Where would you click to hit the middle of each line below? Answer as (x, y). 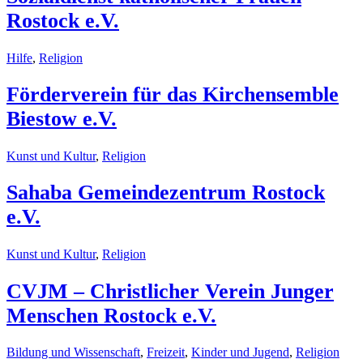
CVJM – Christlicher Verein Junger (170, 291)
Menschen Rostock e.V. (111, 315)
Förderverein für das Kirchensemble (173, 95)
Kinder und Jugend (240, 352)
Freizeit (166, 352)
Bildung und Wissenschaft (73, 352)
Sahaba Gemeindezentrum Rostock (166, 193)
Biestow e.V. (62, 119)
